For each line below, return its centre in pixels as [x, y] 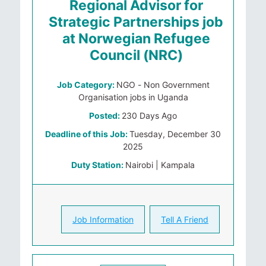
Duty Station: [98, 165]
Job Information [103, 219]
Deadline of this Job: [87, 134]
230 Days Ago [149, 115]
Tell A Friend [185, 219]
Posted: [105, 115]
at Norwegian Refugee [136, 39]
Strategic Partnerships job [136, 22]
